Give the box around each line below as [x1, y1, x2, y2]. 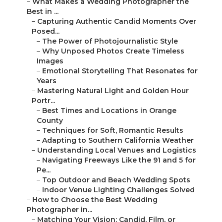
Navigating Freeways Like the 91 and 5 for [42, 156, 196, 165]
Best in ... [27, 7, 58, 16]
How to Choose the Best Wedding [32, 195, 158, 205]
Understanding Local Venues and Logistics [37, 146, 196, 155]
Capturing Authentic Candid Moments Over [37, 17, 196, 26]
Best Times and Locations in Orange [42, 106, 176, 115]
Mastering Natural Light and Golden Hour [37, 86, 189, 96]
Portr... [32, 96, 55, 106]
